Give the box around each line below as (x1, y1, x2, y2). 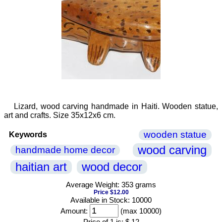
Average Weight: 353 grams (66, 180, 156, 189)
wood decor (82, 160, 142, 173)
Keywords (9, 130, 47, 139)
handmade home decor (15, 145, 115, 155)
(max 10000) (118, 207, 162, 215)
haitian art (15, 160, 67, 173)
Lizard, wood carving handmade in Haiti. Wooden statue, (14, 102, 218, 111)
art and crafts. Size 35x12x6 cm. (4, 111, 115, 119)
